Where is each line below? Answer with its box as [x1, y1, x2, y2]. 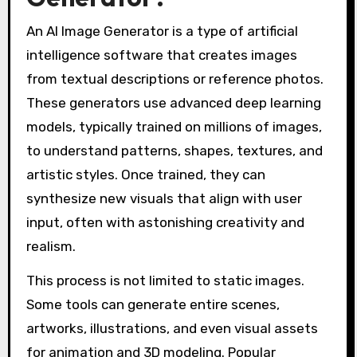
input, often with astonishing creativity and [25, 214, 304, 230]
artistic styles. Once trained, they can [25, 166, 265, 182]
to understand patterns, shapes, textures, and [25, 142, 323, 159]
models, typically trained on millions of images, [25, 118, 322, 135]
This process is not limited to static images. [25, 272, 304, 288]
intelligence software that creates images [25, 46, 297, 63]
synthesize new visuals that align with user [25, 190, 302, 206]
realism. [25, 237, 76, 254]
